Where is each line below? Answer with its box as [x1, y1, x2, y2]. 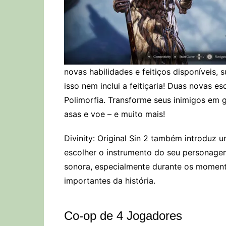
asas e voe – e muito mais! [64, 108, 165, 119]
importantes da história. [64, 175, 155, 186]
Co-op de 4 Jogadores [64, 208, 182, 222]
